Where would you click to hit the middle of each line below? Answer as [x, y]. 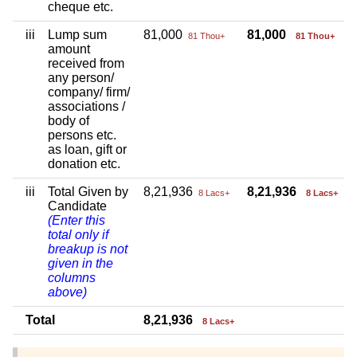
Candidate [77, 206]
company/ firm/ [89, 92]
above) [67, 292]
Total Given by [88, 191]
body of [69, 120]
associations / [86, 106]
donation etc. [84, 163]
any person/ [81, 77]
